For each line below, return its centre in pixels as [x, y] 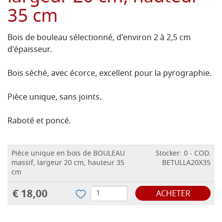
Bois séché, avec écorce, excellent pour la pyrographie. [110, 74]
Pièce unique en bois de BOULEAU [68, 154]
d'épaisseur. [30, 50]
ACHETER [173, 194]
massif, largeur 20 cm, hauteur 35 [68, 164]
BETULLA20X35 [186, 164]
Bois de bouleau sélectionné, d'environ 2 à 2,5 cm [99, 38]
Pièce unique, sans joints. [55, 98]
